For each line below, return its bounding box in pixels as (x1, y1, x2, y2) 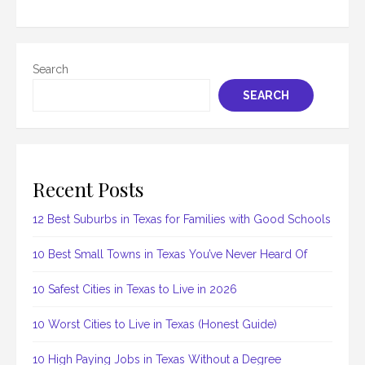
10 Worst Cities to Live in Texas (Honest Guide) (33, 318, 277, 332)
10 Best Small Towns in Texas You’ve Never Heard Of (33, 248, 307, 262)
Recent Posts (33, 175, 144, 203)
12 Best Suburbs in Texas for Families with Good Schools (33, 213, 331, 226)
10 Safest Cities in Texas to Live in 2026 (33, 283, 237, 297)
